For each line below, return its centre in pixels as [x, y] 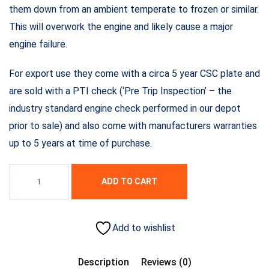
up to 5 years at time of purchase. [80, 143]
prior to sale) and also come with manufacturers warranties [133, 125]
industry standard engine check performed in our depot [125, 108]
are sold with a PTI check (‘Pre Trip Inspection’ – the [120, 91]
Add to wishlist [144, 228]
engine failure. [38, 44]
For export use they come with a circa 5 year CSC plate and [134, 73]
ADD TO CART [129, 181]
